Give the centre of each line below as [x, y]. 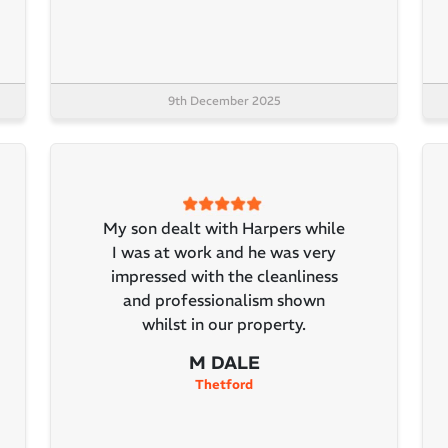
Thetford [224, 384]
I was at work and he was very [224, 251]
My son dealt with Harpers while [224, 227]
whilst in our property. [224, 323]
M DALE [224, 362]
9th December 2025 [224, 100]
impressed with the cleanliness [224, 275]
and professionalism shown [224, 299]
